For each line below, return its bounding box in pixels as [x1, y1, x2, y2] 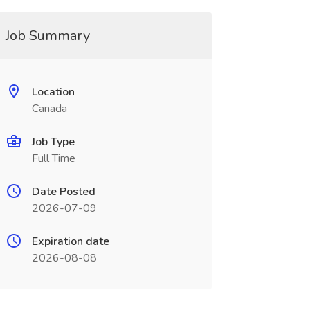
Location [31, 84, 75, 100]
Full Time [31, 151, 75, 166]
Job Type [31, 134, 75, 149]
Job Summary [5, 26, 90, 45]
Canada [31, 101, 67, 116]
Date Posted [31, 184, 95, 199]
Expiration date [31, 234, 109, 249]
